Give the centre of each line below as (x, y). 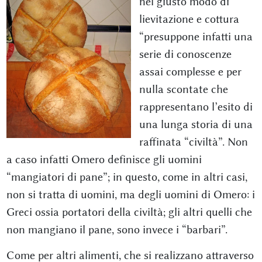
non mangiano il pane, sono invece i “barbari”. (117, 230)
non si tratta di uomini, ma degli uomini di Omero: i (130, 195)
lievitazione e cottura (189, 19)
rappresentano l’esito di (196, 107)
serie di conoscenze (185, 54)
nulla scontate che (184, 89)
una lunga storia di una (196, 125)
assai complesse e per (190, 72)
